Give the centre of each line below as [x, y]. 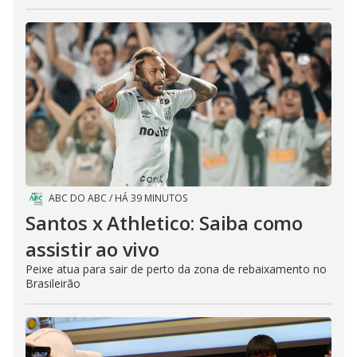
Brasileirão [53, 284]
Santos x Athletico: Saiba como [164, 223]
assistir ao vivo [92, 249]
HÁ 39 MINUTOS [151, 198]
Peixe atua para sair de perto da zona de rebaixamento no [176, 269]
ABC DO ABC [78, 198]
